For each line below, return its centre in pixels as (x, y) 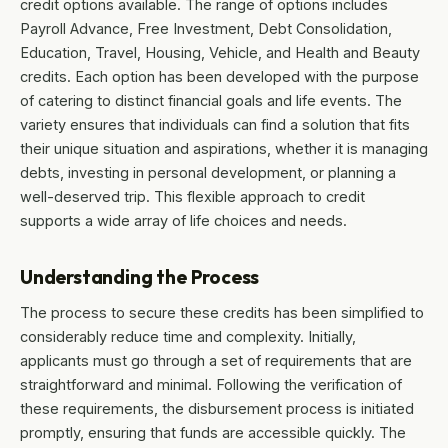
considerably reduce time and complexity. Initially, (188, 337)
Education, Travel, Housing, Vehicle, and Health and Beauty (220, 53)
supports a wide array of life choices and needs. (183, 221)
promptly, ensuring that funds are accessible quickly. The (213, 433)
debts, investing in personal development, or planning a (208, 173)
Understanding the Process (140, 277)
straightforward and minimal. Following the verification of (211, 385)
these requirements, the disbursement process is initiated (217, 409)
